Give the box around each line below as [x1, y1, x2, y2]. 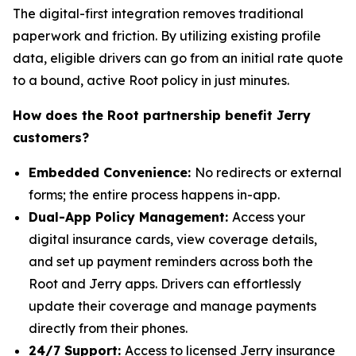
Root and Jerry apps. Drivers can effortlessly [29, 276, 301, 292]
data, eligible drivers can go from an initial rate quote [13, 50, 343, 66]
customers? [13, 130, 89, 145]
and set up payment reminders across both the [29, 253, 313, 269]
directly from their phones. [29, 320, 188, 336]
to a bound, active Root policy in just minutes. [13, 72, 289, 88]
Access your [232, 209, 305, 225]
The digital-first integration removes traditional [13, 6, 304, 21]
